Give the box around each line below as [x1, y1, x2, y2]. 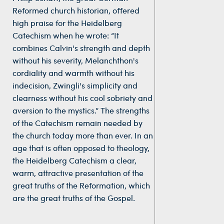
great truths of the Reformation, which [12, 180, 150, 191]
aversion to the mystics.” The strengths [12, 105, 149, 116]
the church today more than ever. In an [12, 130, 153, 141]
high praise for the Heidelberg [12, 17, 122, 28]
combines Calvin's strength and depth [12, 42, 150, 53]
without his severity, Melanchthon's [12, 55, 138, 66]
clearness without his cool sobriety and [12, 92, 152, 103]
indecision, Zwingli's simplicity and [12, 80, 137, 91]
